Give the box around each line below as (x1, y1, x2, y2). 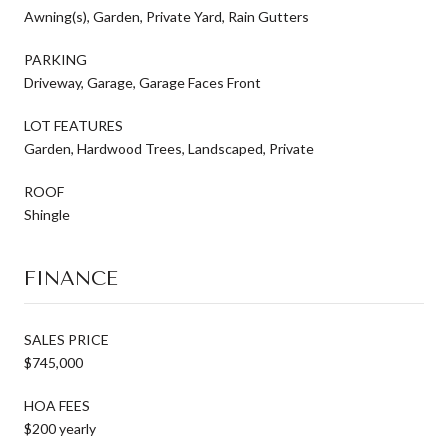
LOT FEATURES (24, 116, 123, 134)
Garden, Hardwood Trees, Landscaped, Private (24, 139, 314, 157)
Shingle (24, 205, 70, 223)
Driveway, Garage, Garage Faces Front (24, 73, 261, 91)
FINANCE (24, 266, 118, 290)
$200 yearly (24, 419, 96, 437)
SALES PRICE (24, 330, 109, 348)
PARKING (24, 50, 87, 68)
